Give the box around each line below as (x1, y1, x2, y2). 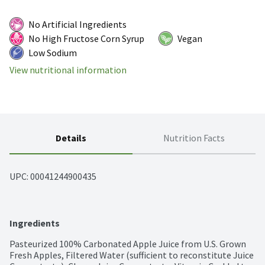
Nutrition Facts (163, 132, 225, 144)
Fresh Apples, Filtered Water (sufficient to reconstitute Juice (9, 249, 254, 261)
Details (56, 132, 86, 144)
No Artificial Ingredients (28, 18, 127, 31)
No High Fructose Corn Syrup (28, 33, 144, 45)
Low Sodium (28, 47, 77, 59)
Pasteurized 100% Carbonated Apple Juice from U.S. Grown (9, 238, 246, 250)
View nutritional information (9, 64, 127, 76)
